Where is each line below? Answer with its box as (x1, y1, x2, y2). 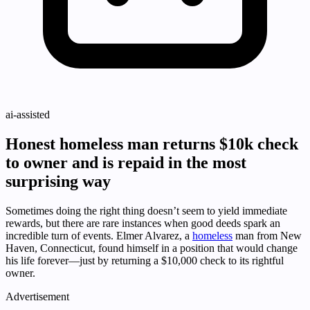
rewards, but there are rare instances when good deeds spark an (6, 217, 280, 230)
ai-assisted (6, 109, 50, 121)
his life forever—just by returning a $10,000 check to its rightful (6, 255, 284, 267)
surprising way (6, 172, 111, 191)
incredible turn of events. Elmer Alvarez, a (6, 230, 192, 242)
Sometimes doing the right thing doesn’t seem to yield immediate (6, 205, 287, 217)
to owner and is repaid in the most (6, 154, 246, 172)
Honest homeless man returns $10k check (6, 135, 298, 154)
